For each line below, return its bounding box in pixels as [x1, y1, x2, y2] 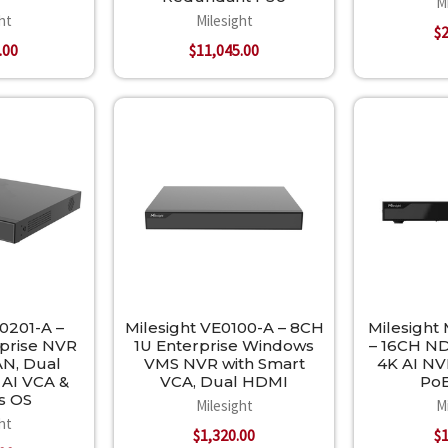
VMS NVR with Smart [143, 354, 305, 374]
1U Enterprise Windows [134, 336, 314, 356]
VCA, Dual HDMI [160, 372, 288, 392]
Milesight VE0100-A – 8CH [124, 318, 324, 338]
